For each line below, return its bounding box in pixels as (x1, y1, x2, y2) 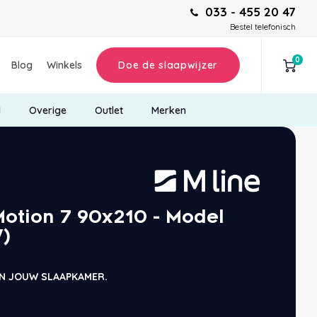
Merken (151, 103, 186, 117)
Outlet (94, 103, 123, 117)
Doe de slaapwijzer (118, 59, 218, 72)
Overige (28, 103, 67, 117)
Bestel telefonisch (230, 21, 296, 32)
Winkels (47, 59, 83, 72)
